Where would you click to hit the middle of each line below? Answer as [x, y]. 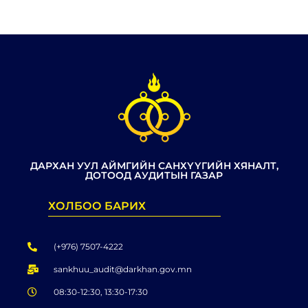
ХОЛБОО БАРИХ [97, 206]
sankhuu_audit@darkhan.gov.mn [122, 269]
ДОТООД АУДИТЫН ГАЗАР [154, 176]
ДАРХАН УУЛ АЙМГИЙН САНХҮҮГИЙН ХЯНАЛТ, [154, 166]
